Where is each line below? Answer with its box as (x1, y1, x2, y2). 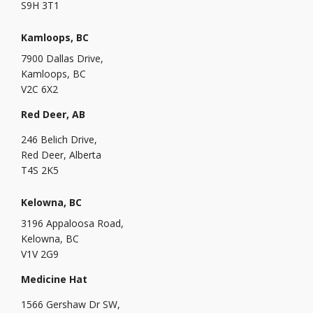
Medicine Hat (21, 272, 87, 286)
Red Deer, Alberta (21, 147, 101, 161)
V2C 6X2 (21, 82, 58, 96)
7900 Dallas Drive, (21, 51, 103, 65)
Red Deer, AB (21, 107, 85, 121)
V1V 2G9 (21, 247, 59, 261)
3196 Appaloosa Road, (21, 216, 124, 230)
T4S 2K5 (21, 163, 59, 177)
